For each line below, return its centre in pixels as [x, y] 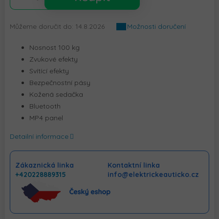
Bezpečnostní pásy [60, 83]
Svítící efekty [49, 71]
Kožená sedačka [56, 95]
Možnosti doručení [156, 27]
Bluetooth [45, 106]
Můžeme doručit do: [42, 27]
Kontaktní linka [134, 165]
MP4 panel [46, 118]
